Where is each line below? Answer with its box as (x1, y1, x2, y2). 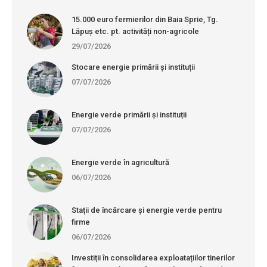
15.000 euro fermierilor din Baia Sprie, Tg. (72, 15, 218, 24)
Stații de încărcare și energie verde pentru (72, 206, 222, 215)
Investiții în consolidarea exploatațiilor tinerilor (72, 253, 235, 263)
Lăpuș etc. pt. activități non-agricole (72, 27, 199, 36)
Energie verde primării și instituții (72, 110, 187, 120)
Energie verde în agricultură (72, 158, 169, 167)
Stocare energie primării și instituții (72, 63, 195, 72)
